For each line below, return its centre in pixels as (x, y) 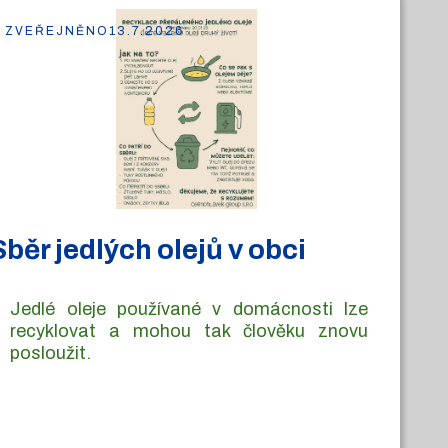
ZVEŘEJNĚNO (57, 31)
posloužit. (51, 353)
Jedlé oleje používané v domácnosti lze (189, 309)
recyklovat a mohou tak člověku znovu (189, 331)
